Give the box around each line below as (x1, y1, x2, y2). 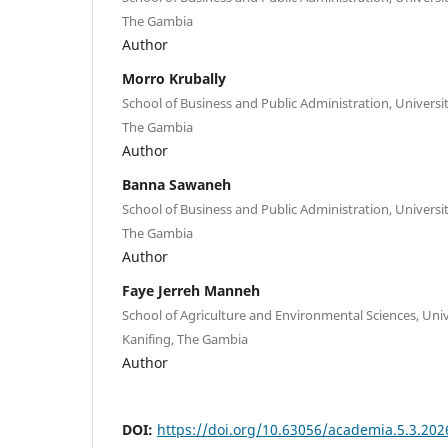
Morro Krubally (122, 68, 226, 88)
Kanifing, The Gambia (122, 329, 248, 348)
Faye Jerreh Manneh (122, 280, 260, 300)
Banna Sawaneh (122, 174, 231, 194)
